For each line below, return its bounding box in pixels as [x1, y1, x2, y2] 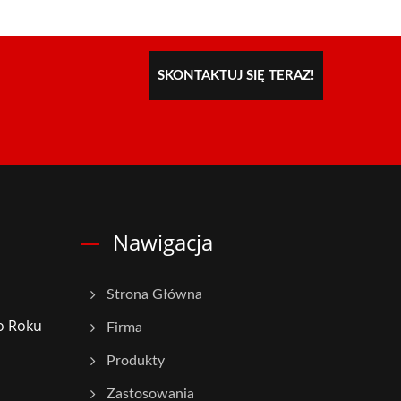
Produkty [107, 354, 165, 368]
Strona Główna [107, 287, 202, 302]
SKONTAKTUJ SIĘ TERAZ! [158, 69, 314, 82]
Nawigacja [113, 227, 213, 257]
